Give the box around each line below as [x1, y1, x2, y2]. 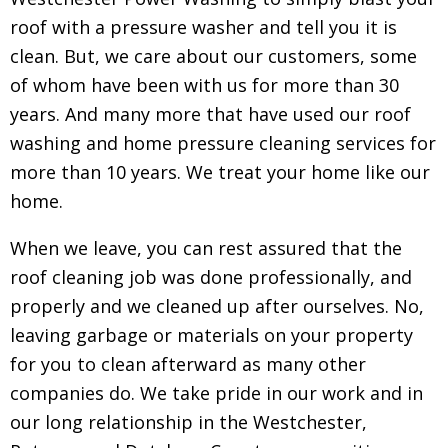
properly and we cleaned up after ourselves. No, [10, 294, 424, 319]
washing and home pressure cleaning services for [10, 131, 436, 156]
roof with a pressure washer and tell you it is [10, 15, 397, 40]
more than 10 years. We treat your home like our [10, 160, 430, 185]
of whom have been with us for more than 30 [10, 73, 399, 98]
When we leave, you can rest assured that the [10, 236, 402, 261]
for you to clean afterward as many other [10, 352, 366, 377]
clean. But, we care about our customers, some [10, 44, 417, 69]
